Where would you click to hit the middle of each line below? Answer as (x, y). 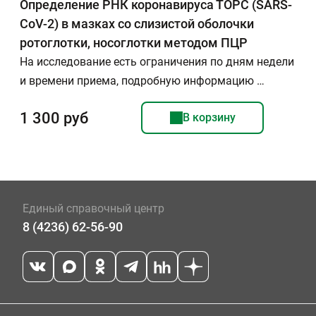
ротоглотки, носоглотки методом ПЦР (134, 43)
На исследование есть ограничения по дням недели (157, 62)
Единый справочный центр (93, 208)
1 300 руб (54, 118)
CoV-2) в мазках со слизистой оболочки (137, 24)
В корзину (209, 117)
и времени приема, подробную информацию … (142, 81)
